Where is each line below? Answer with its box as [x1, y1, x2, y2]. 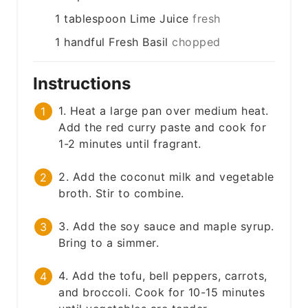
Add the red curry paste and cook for [58, 120, 267, 135]
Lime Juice [129, 12, 189, 26]
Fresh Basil [109, 35, 168, 49]
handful [64, 35, 105, 49]
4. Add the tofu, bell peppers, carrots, [58, 269, 267, 283]
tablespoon [64, 12, 126, 26]
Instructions [33, 74, 135, 94]
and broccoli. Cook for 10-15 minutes [58, 285, 265, 300]
